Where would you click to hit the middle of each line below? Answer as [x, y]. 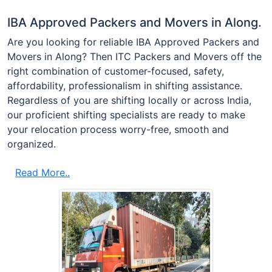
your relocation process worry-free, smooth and [118, 129]
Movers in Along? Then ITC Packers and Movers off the [134, 56]
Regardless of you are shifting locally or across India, [129, 100]
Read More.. [42, 172]
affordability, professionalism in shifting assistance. [125, 85]
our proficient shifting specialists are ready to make [126, 114]
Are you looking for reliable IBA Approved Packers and [133, 42]
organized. [32, 144]
